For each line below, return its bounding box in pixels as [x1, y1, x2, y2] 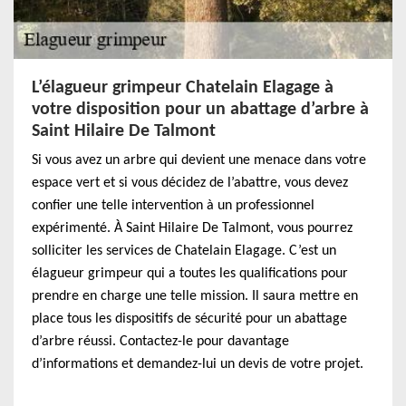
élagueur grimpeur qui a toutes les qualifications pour [32, 266, 348, 281]
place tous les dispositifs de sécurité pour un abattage [32, 312, 347, 326]
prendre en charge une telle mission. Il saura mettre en [32, 289, 358, 304]
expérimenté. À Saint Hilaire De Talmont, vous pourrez [32, 221, 353, 236]
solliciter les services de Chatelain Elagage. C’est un [32, 244, 336, 258]
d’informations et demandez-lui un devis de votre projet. [32, 357, 363, 372]
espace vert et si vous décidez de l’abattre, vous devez [32, 176, 348, 190]
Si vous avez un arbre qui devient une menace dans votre [32, 153, 366, 168]
